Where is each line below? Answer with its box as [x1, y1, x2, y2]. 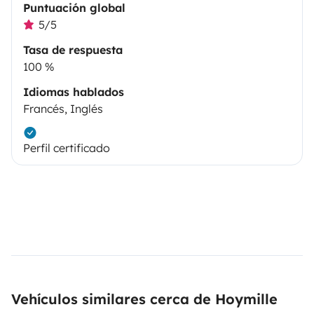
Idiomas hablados [23, 84, 124, 99]
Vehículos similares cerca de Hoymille [11, 289, 278, 308]
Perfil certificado [23, 140, 110, 155]
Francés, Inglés [23, 101, 103, 116]
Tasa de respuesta [23, 42, 123, 57]
